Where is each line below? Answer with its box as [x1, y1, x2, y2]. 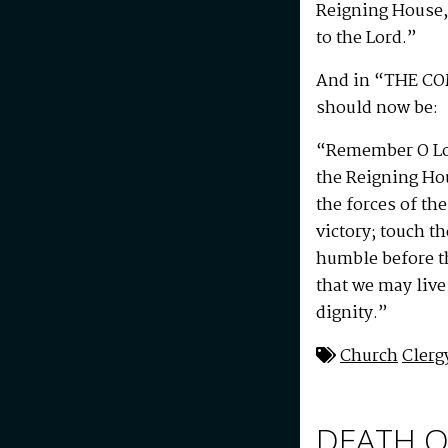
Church [340, 342, 398, 370]
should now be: [316, 94, 438, 122]
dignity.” [316, 299, 388, 327]
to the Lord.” [316, 24, 417, 52]
